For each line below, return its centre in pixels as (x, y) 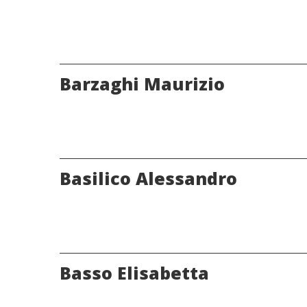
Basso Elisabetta (134, 273)
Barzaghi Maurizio (142, 84)
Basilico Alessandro (148, 179)
